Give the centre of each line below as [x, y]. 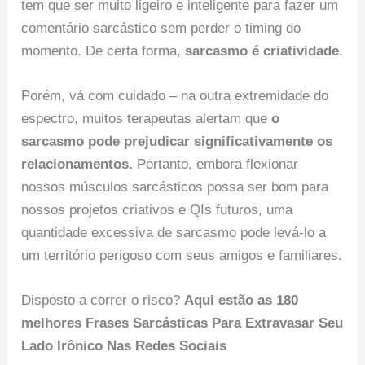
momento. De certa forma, [101, 51]
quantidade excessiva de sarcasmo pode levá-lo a [174, 233]
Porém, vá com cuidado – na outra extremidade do [175, 96]
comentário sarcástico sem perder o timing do [161, 29]
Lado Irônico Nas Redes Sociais [124, 346]
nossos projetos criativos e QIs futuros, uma [157, 210]
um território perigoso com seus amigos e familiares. [182, 256]
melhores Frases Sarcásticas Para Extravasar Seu [182, 323]
